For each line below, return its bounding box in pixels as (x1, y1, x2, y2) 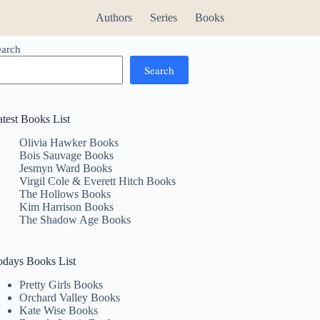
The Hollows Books (19, 187, 111, 200)
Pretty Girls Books (19, 278, 104, 291)
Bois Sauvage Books (19, 149, 114, 161)
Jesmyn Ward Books (19, 161, 113, 174)
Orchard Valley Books (19, 291, 121, 304)
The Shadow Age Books (19, 213, 131, 226)
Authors (95, 11, 132, 24)
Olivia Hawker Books (19, 136, 119, 149)
